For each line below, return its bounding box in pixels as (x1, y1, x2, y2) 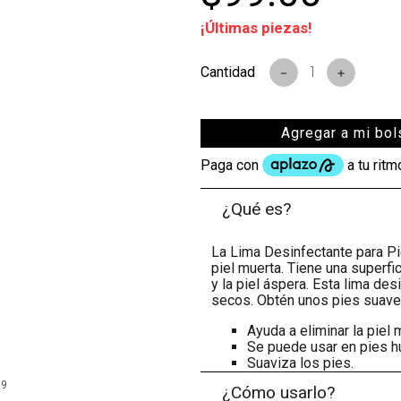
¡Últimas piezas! (200, 19, 312, 37)
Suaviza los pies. (247, 354, 354, 371)
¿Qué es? (222, 199, 292, 219)
